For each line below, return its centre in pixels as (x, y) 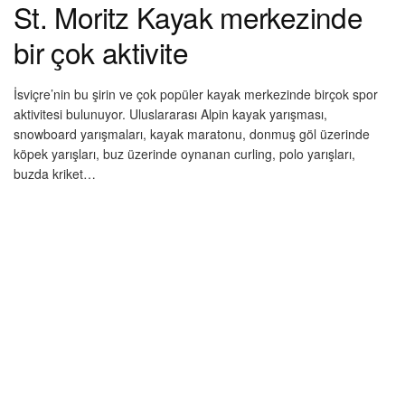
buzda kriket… (55, 173)
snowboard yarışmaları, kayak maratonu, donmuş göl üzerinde (192, 133)
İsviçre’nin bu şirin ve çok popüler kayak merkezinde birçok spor (196, 94)
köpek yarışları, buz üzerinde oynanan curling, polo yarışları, (184, 153)
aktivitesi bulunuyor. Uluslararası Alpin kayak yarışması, (170, 113)
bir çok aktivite (101, 52)
